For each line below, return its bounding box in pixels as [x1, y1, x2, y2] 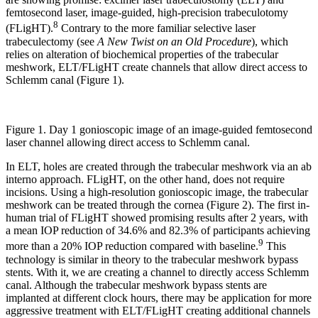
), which [251, 35, 288, 48]
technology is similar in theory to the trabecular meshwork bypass [6, 253, 298, 265]
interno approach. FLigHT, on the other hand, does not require [6, 173, 285, 186]
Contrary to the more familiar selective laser [58, 22, 256, 35]
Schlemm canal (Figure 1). [6, 73, 124, 86]
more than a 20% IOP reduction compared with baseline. [6, 240, 258, 253]
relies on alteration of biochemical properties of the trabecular [6, 48, 278, 60]
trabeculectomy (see [6, 35, 97, 48]
